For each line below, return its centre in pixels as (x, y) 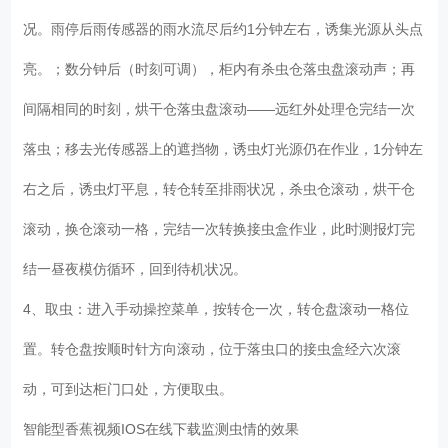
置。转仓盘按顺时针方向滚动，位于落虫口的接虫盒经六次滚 (212, 348)
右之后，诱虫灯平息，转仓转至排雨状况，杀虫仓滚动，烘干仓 (219, 188)
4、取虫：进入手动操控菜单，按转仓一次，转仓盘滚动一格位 (216, 308)
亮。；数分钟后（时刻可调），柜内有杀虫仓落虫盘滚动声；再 (219, 68)
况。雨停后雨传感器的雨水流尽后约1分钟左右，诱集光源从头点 (223, 28)
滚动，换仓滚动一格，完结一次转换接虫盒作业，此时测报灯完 (219, 228)
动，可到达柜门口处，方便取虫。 (132, 388)
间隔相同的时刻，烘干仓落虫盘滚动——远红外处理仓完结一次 (219, 108)
